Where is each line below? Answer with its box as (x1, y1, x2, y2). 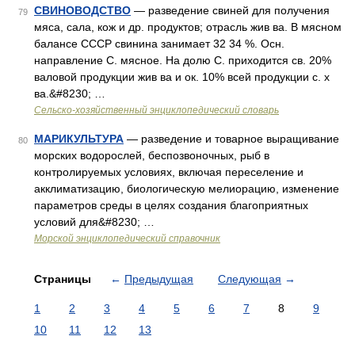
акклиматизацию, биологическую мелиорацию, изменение (34, 182, 339, 195)
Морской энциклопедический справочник (34, 233, 220, 244)
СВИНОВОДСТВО (34, 4, 131, 17)
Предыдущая (124, 273, 193, 285)
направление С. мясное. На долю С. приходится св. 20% (34, 54, 331, 67)
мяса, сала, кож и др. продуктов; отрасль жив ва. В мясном (34, 21, 342, 33)
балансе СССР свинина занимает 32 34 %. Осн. (34, 37, 284, 50)
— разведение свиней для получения (131, 4, 330, 17)
